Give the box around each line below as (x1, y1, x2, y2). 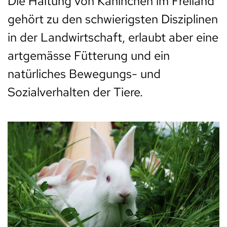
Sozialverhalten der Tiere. (8, 84, 143, 100)
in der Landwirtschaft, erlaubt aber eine (8, 29, 218, 45)
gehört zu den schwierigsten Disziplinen (8, 11, 218, 27)
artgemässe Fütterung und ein (8, 47, 170, 63)
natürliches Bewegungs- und (8, 65, 161, 82)
